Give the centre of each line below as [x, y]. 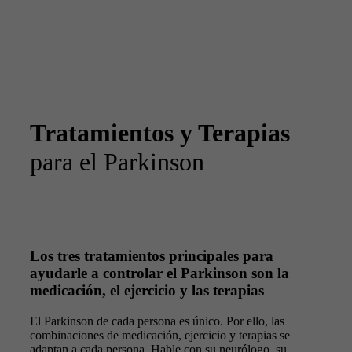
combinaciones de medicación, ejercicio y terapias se [160, 335]
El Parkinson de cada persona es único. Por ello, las [157, 321]
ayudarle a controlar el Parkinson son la [159, 273]
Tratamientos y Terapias [160, 133]
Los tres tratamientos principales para [152, 256]
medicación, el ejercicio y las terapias [147, 291]
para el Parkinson [117, 162]
